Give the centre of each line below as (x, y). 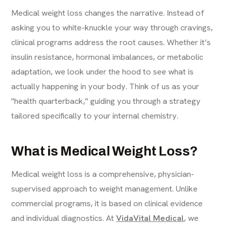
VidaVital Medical (150, 218)
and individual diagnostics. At (64, 218)
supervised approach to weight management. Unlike (105, 188)
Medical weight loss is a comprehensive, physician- (103, 174)
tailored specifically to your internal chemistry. (95, 115)
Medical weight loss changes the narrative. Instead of (108, 12)
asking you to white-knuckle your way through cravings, (112, 27)
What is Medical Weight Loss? (105, 151)
